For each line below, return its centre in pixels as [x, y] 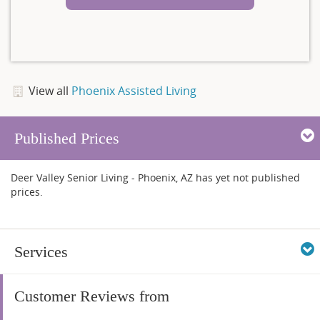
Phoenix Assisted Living [134, 90]
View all [50, 90]
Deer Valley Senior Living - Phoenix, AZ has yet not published [155, 177]
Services [41, 251]
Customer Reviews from [92, 296]
